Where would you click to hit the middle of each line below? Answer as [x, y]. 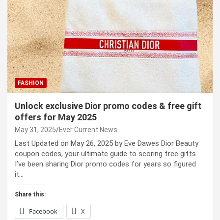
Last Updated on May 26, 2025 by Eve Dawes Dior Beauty [107, 144]
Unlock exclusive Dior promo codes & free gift [108, 106]
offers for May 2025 [56, 117]
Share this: [30, 195]
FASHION [31, 83]
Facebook [43, 211]
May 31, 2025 [35, 130]
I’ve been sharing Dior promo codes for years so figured [105, 164]
